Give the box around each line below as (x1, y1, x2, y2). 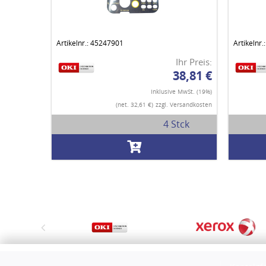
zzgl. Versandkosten (155, 100, 212, 109)
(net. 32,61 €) (115, 100, 153, 109)
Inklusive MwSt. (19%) (150, 87, 212, 96)
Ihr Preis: (175, 56, 212, 68)
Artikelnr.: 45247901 (56, 38, 123, 49)
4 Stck (163, 118, 190, 131)
